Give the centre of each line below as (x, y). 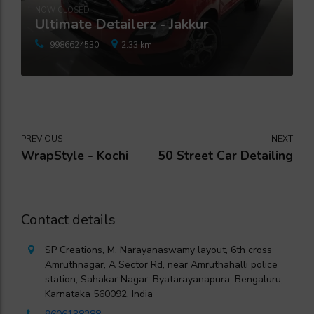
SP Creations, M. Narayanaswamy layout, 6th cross (158, 250)
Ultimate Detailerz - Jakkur (122, 24)
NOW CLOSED (62, 10)
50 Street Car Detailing (225, 155)
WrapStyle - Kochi (75, 155)
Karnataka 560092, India (99, 294)
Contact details (68, 219)
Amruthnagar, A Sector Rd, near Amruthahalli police (161, 264)
